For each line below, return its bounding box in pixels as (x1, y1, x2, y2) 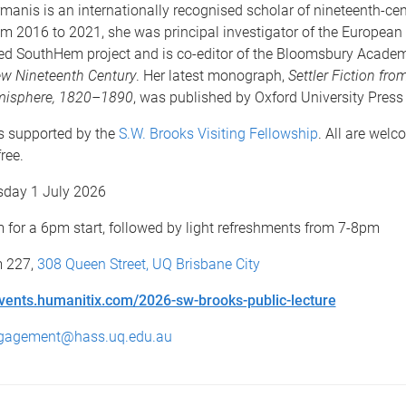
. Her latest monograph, (135, 67, 288, 84)
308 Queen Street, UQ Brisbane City (36, 256, 260, 273)
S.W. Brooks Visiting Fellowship (118, 125, 318, 142)
